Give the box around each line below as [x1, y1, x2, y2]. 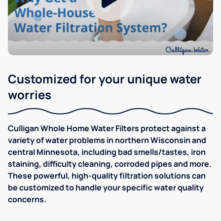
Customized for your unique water [8, 70, 202, 87]
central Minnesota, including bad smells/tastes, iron [8, 146, 206, 157]
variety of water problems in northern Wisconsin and [8, 134, 206, 146]
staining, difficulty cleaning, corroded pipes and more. [8, 158, 212, 169]
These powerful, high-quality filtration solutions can [8, 170, 206, 181]
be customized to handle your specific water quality [8, 182, 204, 193]
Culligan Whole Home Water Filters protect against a [8, 122, 206, 134]
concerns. [8, 193, 46, 205]
